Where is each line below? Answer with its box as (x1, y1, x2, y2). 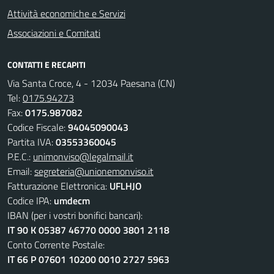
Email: (7, 164, 34, 179)
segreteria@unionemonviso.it (34, 164, 154, 179)
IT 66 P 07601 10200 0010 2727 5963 (7, 252, 169, 267)
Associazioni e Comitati (7, 26, 100, 40)
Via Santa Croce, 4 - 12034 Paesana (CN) (7, 76, 175, 91)
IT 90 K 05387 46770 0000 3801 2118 (7, 223, 169, 237)
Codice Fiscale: (7, 120, 68, 135)
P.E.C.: (7, 149, 33, 164)
